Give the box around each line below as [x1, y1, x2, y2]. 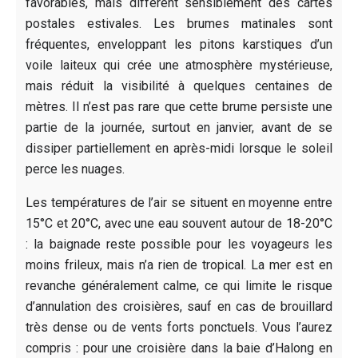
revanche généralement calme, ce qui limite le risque [26, 277, 332, 293]
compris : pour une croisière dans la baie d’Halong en [26, 340, 332, 356]
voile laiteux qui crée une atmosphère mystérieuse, [26, 57, 332, 73]
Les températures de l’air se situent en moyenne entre [26, 194, 332, 210]
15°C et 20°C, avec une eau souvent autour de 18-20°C [26, 215, 332, 231]
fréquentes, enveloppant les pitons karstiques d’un [26, 36, 332, 52]
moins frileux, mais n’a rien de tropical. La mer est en [26, 257, 332, 272]
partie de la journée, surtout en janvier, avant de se [26, 119, 332, 135]
